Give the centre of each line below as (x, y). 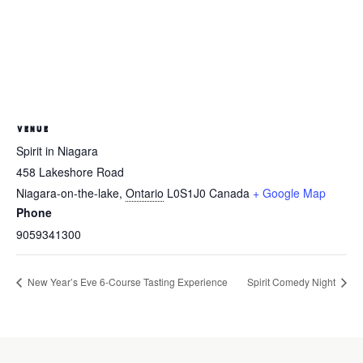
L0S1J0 (186, 193)
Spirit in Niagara (57, 151)
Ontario (145, 193)
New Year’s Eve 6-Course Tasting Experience (126, 281)
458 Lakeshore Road (70, 172)
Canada (229, 193)
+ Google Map (289, 193)
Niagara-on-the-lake (68, 193)
